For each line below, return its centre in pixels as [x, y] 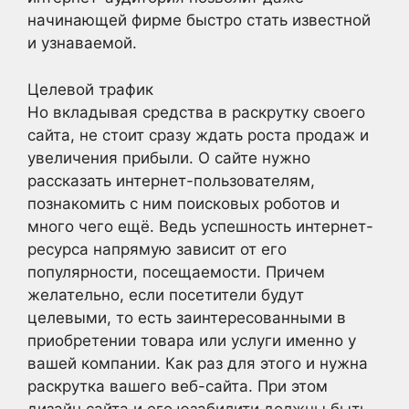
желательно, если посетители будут [166, 294]
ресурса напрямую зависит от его [157, 249]
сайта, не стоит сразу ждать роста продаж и [198, 135]
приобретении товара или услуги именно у [192, 340]
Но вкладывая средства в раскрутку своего [196, 112]
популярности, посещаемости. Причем [176, 272]
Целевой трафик [90, 89]
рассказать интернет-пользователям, [171, 180]
